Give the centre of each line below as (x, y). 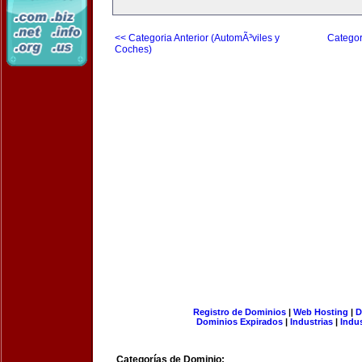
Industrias (311, 322)
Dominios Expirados (240, 322)
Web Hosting (320, 312)
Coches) (133, 49)
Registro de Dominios (239, 312)
